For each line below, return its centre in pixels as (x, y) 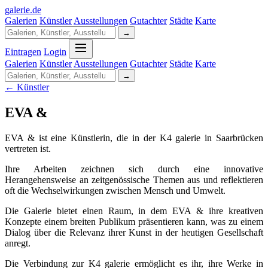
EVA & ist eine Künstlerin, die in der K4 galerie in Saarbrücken (134, 138)
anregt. (18, 243)
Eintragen (23, 52)
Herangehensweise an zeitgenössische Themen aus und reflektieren (134, 179)
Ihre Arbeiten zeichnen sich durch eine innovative (134, 169)
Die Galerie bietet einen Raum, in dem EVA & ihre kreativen (134, 211)
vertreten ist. (28, 148)
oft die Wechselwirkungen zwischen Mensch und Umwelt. (115, 190)
